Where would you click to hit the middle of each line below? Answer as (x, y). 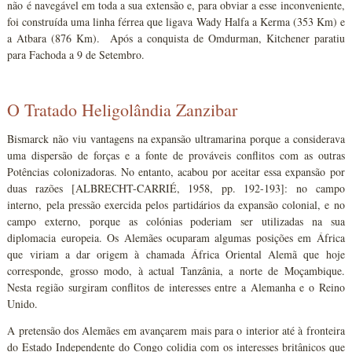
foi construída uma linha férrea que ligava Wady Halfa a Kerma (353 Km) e (176, 21)
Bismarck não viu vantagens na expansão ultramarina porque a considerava (176, 138)
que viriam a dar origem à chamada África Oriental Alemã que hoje (176, 254)
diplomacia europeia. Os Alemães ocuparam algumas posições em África (176, 237)
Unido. (23, 303)
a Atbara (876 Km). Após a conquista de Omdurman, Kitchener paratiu (176, 38)
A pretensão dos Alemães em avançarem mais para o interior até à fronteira (176, 330)
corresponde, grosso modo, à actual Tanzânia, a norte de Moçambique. (176, 270)
